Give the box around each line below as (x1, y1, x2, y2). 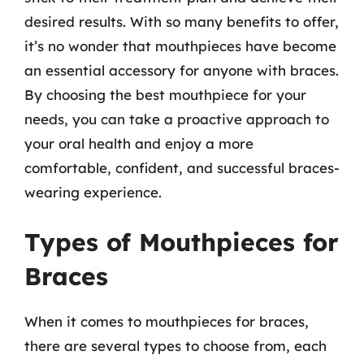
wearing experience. (24, 183, 162, 201)
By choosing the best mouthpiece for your (24, 85, 306, 103)
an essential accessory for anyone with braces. (24, 61, 339, 79)
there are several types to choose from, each (24, 337, 327, 354)
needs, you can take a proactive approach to (24, 110, 329, 128)
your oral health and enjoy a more (24, 134, 253, 152)
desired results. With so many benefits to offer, (24, 12, 339, 30)
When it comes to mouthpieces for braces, (24, 313, 309, 330)
